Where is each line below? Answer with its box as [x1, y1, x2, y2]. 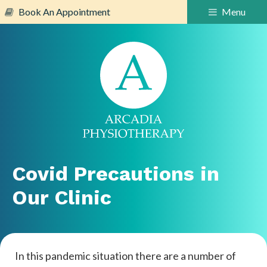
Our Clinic [12, 185, 111, 209]
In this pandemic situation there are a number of [15, 249, 236, 262]
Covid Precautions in [12, 161, 219, 185]
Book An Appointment [17, 6, 110, 17]
